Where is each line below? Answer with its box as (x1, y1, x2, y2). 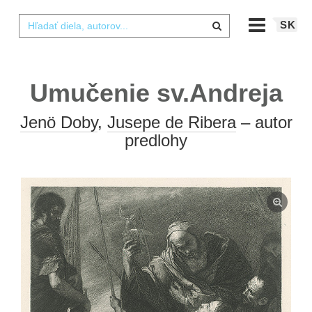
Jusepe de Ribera (107, 113, 236, 132)
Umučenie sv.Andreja (29, 79, 283, 107)
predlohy (125, 131, 187, 150)
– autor (235, 113, 292, 132)
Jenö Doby (19, 113, 97, 132)
